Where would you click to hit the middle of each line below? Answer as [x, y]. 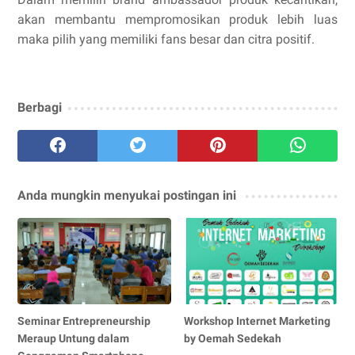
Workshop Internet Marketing [258, 321]
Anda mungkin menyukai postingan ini [127, 195]
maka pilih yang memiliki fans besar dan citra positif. [166, 39]
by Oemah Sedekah [233, 338]
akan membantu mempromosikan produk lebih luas [177, 19]
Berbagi [40, 107]
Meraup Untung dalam [73, 338]
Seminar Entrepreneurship [84, 321]
